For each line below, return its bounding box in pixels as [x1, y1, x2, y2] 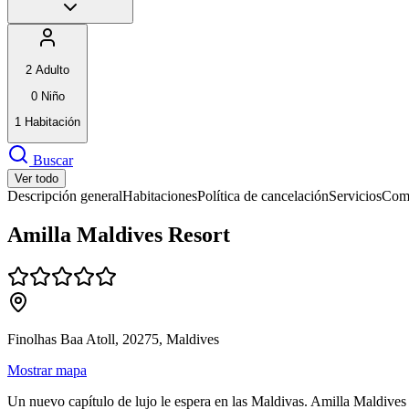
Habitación [25, 114, 80, 129]
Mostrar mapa [7, 362, 87, 379]
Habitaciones [122, 188, 197, 204]
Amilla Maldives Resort [7, 223, 230, 247]
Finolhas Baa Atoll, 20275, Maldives [7, 331, 219, 348]
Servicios [329, 188, 382, 204]
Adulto [36, 63, 69, 78]
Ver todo [15, 172, 58, 186]
